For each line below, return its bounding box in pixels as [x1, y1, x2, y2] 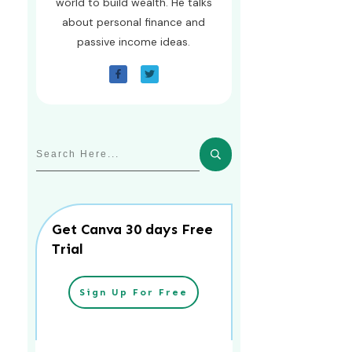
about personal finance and [62, 14, 206, 29]
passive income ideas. [77, 34, 191, 49]
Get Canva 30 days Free [51, 220, 213, 238]
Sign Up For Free [79, 286, 189, 298]
